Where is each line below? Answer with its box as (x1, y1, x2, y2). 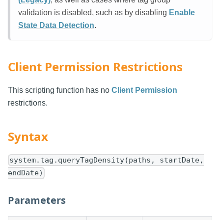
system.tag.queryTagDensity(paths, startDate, (9, 156, 204, 165)
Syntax (8, 128, 48, 144)
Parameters (8, 193, 66, 207)
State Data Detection (18, 21, 94, 29)
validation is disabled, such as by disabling (18, 8, 169, 17)
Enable (169, 8, 195, 17)
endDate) (8, 168, 43, 178)
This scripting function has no (8, 85, 111, 94)
